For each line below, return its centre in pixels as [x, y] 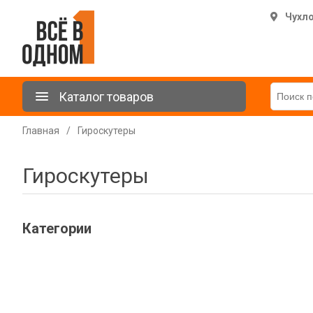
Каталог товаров [106, 96]
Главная [41, 131]
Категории [57, 228]
